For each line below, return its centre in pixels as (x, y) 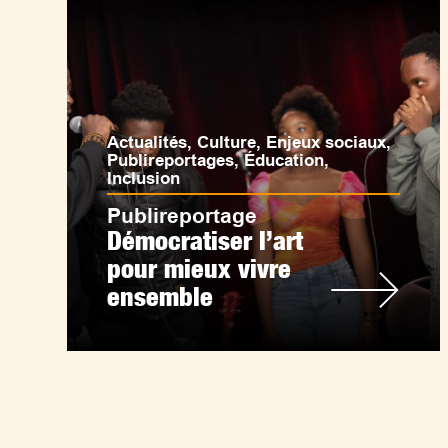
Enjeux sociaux (326, 142)
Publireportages (171, 160)
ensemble (160, 296)
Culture (227, 142)
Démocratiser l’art (205, 240)
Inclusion (144, 178)
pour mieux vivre (199, 268)
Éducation (284, 160)
